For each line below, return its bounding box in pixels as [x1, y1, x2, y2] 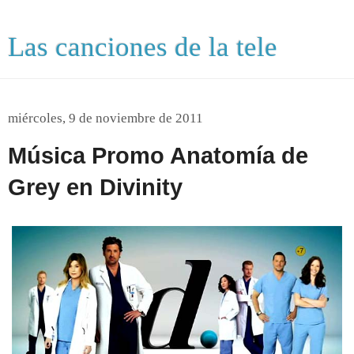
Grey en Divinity [8, 175, 183, 200]
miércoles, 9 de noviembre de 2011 [8, 111, 203, 126]
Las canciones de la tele [8, 32, 277, 62]
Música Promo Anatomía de [8, 143, 308, 168]
